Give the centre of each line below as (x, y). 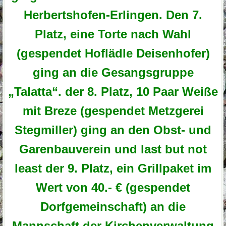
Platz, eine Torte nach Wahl (113, 34)
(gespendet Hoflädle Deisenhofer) (113, 53)
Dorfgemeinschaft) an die (113, 206)
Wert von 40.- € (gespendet (113, 187)
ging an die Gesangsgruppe (113, 72)
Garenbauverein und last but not (113, 149)
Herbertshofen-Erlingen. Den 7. (113, 15)
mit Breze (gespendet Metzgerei (113, 110)
